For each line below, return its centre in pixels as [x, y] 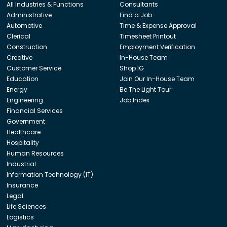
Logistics [21, 217]
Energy [17, 89]
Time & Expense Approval [158, 25]
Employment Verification [157, 47]
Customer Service [34, 68]
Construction [27, 47]
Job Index [134, 100]
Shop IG [131, 68]
